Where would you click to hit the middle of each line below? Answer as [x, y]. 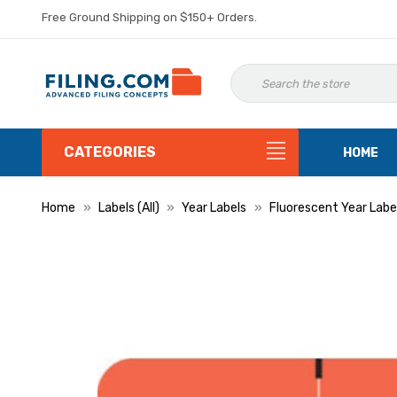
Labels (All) [128, 208]
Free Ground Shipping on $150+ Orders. [149, 17]
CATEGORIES [110, 152]
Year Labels [214, 208]
